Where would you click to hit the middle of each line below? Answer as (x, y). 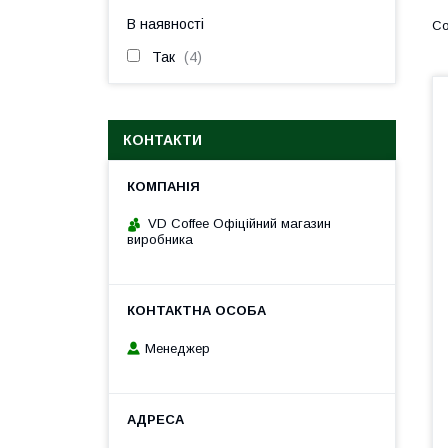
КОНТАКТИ (162, 140)
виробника (160, 239)
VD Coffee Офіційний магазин (239, 223)
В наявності (165, 24)
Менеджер (177, 348)
